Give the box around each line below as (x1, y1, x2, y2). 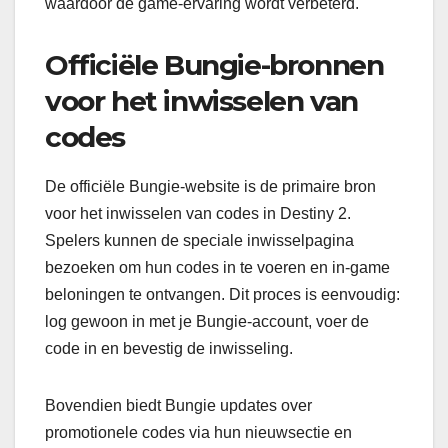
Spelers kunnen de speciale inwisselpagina (45, 231, 354, 249)
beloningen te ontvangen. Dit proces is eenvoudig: (45, 285, 400, 303)
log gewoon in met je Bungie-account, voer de (45, 312, 369, 330)
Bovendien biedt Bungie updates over (45, 396, 312, 414)
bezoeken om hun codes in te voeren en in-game (45, 258, 390, 276)
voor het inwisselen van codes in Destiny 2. (45, 204, 351, 222)
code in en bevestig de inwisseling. (45, 339, 293, 357)
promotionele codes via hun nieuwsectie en (45, 423, 352, 441)
